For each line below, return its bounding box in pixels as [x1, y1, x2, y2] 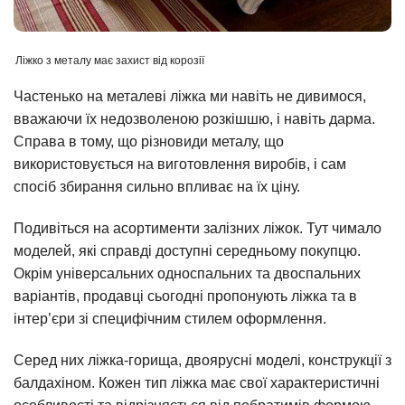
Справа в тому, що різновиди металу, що [14, 134, 284, 150]
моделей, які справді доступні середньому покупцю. [14, 243, 361, 259]
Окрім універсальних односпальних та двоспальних [14, 266, 361, 282]
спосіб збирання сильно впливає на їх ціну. [14, 179, 300, 195]
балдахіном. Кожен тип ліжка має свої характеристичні [14, 374, 380, 391]
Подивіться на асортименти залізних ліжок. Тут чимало [14, 221, 381, 237]
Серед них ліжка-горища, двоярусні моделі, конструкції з [14, 352, 391, 368]
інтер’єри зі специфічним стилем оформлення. [14, 311, 326, 327]
